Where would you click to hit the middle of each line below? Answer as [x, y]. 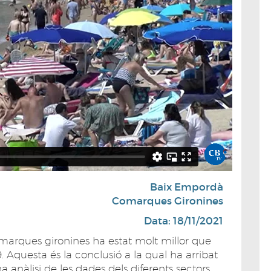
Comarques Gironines [168, 201]
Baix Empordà [187, 187]
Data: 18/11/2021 [184, 221]
